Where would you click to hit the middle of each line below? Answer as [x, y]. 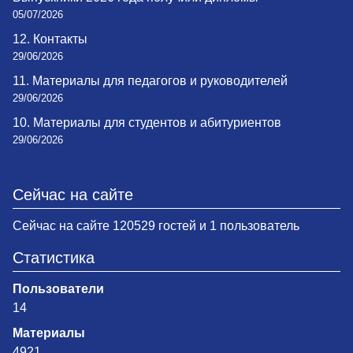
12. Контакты [50, 39]
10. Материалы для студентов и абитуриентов [147, 123]
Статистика [54, 258]
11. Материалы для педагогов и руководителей [150, 81]
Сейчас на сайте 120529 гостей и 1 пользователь [156, 226]
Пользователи [58, 289]
